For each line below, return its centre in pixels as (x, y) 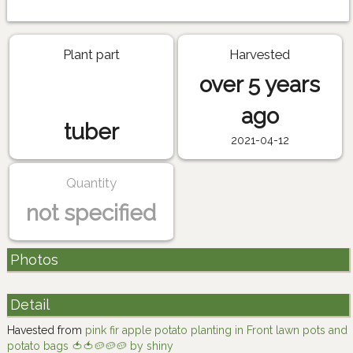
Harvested (260, 54)
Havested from (46, 330)
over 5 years (260, 84)
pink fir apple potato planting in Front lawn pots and (216, 330)
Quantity (91, 183)
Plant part (91, 54)
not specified (91, 214)
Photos (34, 259)
